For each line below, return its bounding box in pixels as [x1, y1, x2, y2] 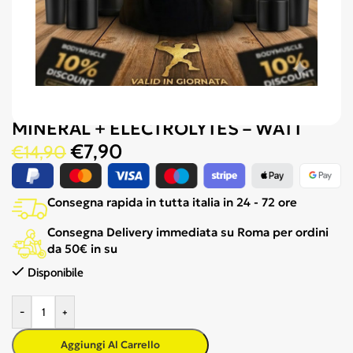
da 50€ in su [47, 241, 117, 256]
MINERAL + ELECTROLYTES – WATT [12, 117, 303, 139]
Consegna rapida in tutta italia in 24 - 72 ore [47, 195, 297, 210]
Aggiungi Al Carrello [61, 338, 160, 351]
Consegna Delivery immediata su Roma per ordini [47, 225, 329, 240]
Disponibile [27, 266, 84, 280]
